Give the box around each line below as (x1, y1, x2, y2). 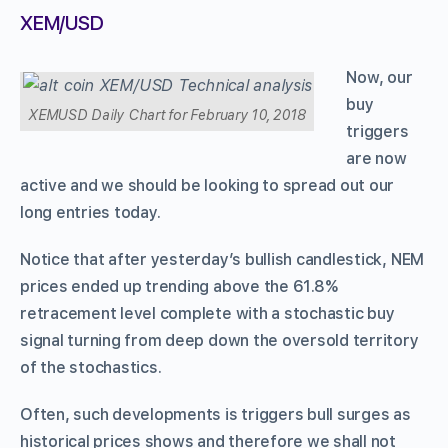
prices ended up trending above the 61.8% (20, 276, 338, 296)
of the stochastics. (20, 357, 162, 377)
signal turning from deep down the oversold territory (20, 330, 419, 350)
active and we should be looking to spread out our (20, 175, 395, 195)
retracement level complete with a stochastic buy (20, 303, 395, 323)
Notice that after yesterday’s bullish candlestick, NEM (20, 249, 425, 269)
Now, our (346, 67, 413, 87)
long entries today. (20, 202, 161, 222)
